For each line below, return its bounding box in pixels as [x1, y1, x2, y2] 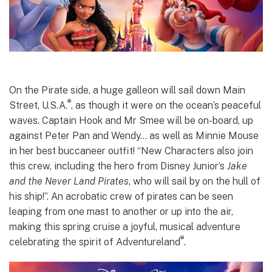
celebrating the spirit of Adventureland [9, 236, 180, 248]
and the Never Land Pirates [9, 175, 129, 187]
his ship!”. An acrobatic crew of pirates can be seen [9, 190, 233, 202]
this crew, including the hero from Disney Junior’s [9, 160, 227, 172]
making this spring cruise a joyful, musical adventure [9, 220, 240, 233]
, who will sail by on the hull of [129, 175, 260, 187]
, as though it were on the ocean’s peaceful [71, 99, 261, 111]
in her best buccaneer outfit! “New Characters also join [9, 144, 253, 157]
